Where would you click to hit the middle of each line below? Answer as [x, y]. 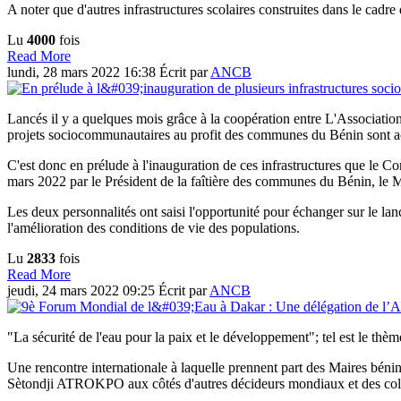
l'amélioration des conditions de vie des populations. [154, 228]
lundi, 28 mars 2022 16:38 [83, 73]
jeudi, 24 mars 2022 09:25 [83, 291]
